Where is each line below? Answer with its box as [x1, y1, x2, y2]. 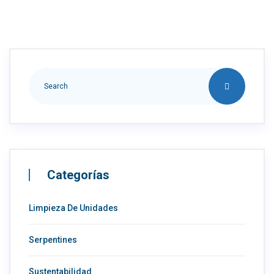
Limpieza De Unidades [29, 202, 118, 213]
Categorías [47, 167, 109, 182]
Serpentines [29, 234, 77, 245]
